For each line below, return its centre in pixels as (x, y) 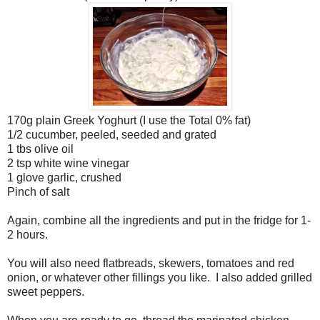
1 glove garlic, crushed (64, 177)
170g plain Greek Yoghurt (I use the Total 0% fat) (129, 120)
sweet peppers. (46, 291)
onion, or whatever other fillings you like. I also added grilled (160, 277)
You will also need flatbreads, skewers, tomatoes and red (151, 263)
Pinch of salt (38, 191)
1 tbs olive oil (40, 149)
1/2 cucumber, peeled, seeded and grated (112, 134)
